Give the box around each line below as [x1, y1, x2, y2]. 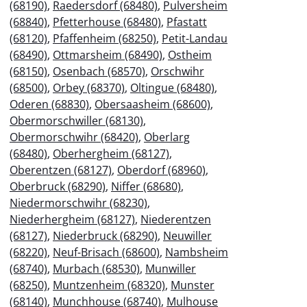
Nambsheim [165, 244, 228, 260]
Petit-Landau [162, 30, 228, 46]
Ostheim [168, 47, 212, 62]
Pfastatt [167, 14, 207, 29]
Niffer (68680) [111, 178, 181, 194]
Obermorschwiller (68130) [10, 112, 143, 128]
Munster [171, 277, 214, 293]
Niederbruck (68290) [53, 228, 158, 243]
